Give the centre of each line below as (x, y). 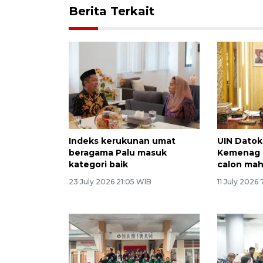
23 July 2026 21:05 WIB (110, 181)
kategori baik (98, 164)
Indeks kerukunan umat (122, 141)
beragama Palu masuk (118, 152)
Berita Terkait (112, 11)
